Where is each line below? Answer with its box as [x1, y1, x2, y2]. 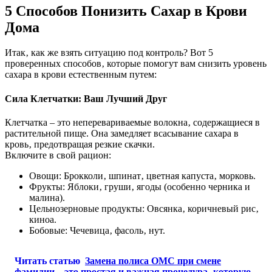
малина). [29, 192, 65, 203]
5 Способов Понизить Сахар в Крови [5, 2, 247, 19]
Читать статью [15, 255, 80, 266]
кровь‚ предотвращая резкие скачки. [5, 138, 155, 149]
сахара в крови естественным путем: [5, 69, 157, 80]
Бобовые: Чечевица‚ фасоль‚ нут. [29, 225, 165, 236]
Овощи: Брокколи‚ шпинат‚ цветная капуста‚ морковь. [29, 170, 256, 181]
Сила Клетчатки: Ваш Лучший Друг [5, 93, 167, 104]
